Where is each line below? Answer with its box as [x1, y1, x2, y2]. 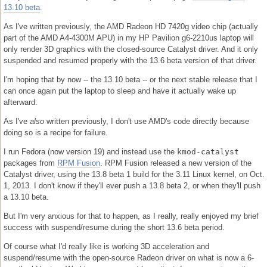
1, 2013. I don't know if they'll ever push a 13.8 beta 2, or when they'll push [4, 181, 260, 190]
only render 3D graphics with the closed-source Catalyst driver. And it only [4, 44, 258, 54]
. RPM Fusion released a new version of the [100, 158, 252, 167]
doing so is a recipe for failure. [4, 128, 108, 137]
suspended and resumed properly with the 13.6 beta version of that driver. [4, 55, 257, 65]
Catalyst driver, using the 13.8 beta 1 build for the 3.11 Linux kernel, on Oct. [4, 169, 265, 179]
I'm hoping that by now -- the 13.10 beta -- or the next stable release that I [4, 74, 257, 84]
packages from [4, 158, 57, 167]
